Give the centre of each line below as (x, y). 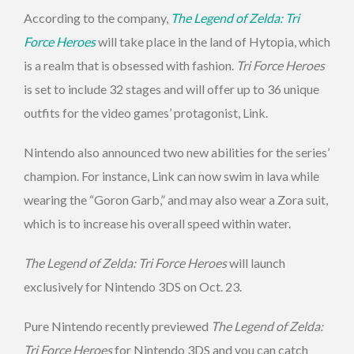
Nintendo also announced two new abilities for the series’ (177, 153)
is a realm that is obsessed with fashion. (130, 66)
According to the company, (97, 18)
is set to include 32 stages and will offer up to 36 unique (171, 89)
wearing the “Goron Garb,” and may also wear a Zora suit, (176, 200)
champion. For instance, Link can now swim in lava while (171, 176)
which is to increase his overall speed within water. (157, 224)
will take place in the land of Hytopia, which (213, 42)
